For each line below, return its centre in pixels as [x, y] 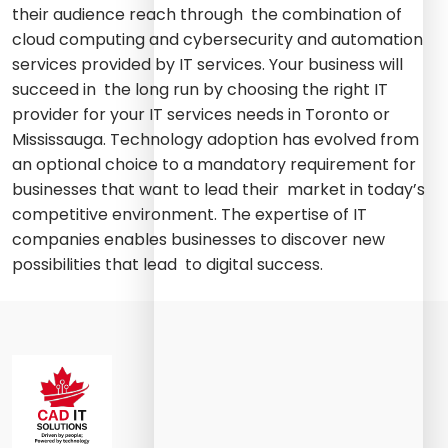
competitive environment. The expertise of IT [189, 215]
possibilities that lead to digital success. [167, 265]
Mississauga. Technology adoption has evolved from [215, 140]
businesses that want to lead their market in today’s [218, 190]
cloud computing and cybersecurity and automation [217, 40]
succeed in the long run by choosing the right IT [200, 90]
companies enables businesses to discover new [198, 240]
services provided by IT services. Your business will [207, 65]
